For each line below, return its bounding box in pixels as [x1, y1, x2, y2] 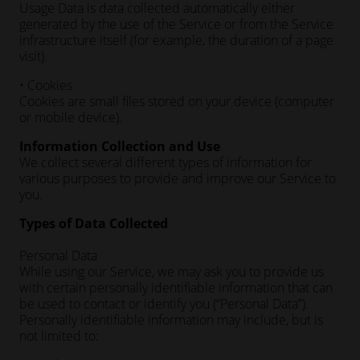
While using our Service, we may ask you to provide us [19, 263, 324, 280]
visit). [19, 47, 47, 65]
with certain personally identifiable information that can [19, 279, 333, 297]
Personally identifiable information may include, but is [19, 311, 323, 329]
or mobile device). [19, 108, 122, 126]
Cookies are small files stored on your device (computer [19, 92, 334, 110]
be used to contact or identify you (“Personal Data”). [19, 295, 309, 313]
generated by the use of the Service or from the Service [19, 15, 333, 33]
